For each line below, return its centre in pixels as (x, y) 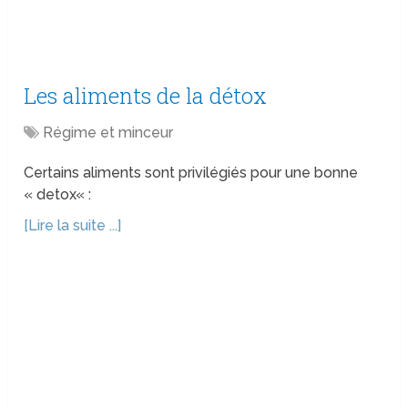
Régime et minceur (108, 133)
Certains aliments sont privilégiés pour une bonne (191, 173)
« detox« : (58, 195)
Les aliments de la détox (146, 96)
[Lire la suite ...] (73, 226)
